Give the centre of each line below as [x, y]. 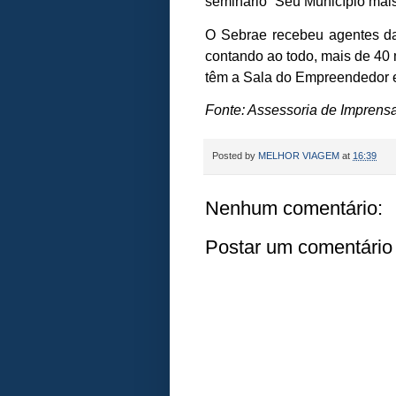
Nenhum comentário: [294, 209]
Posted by [235, 155]
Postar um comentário [299, 247]
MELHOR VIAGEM [299, 155]
